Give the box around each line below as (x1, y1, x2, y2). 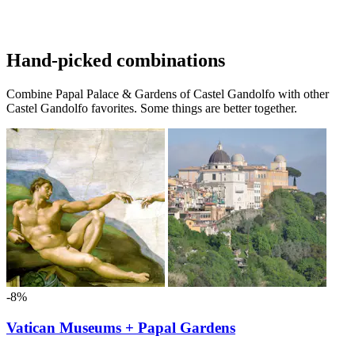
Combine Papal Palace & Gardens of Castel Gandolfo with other (6, 87, 329, 101)
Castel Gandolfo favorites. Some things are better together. (6, 101, 297, 116)
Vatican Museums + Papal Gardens (6, 319, 235, 336)
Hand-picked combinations (6, 50, 225, 71)
